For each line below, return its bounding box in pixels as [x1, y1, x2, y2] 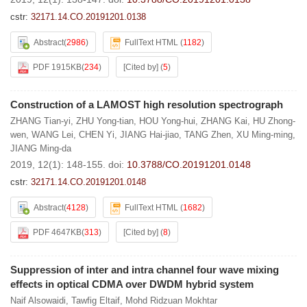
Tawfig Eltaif [71, 295, 120, 306]
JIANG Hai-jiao [120, 130, 179, 140]
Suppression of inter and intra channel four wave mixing [10, 264, 279, 275]
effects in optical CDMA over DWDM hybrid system [10, 278, 254, 290]
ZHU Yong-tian [76, 116, 134, 126]
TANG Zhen [184, 130, 231, 140]
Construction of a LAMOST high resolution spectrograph [10, 99, 283, 110]
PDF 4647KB [33, 228, 82, 237]
